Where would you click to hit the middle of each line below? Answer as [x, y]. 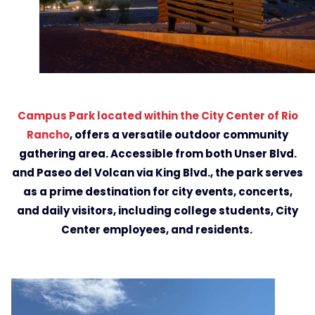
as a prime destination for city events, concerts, [157, 192]
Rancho [48, 135]
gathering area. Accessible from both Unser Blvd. [157, 154]
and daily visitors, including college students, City [157, 211]
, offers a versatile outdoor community [179, 135]
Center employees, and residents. [157, 230]
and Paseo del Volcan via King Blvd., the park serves [157, 173]
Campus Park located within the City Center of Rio [157, 116]
